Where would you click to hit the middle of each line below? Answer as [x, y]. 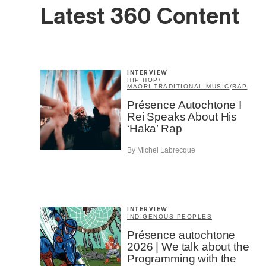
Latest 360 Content [140, 17]
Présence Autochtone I [184, 104]
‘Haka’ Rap [155, 128]
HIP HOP [143, 80]
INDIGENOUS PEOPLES [170, 217]
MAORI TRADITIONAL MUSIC [178, 86]
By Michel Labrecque [161, 151]
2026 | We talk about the [188, 247]
